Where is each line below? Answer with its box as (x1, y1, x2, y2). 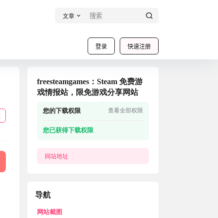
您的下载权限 (43, 107, 81, 114)
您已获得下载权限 (43, 127, 93, 134)
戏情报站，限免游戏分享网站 (37, 88, 138, 96)
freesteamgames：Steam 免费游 (37, 77, 143, 86)
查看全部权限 (108, 107, 143, 114)
